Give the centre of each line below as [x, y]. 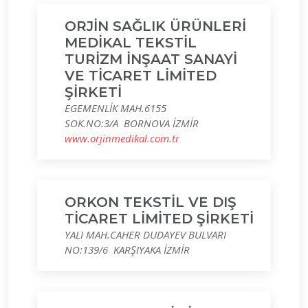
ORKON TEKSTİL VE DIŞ [151, 202]
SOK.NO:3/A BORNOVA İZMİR [132, 123]
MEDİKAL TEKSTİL [131, 43]
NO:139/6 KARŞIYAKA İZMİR [127, 250]
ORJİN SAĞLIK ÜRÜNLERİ [155, 26]
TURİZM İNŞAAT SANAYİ [151, 59]
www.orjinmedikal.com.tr [122, 138]
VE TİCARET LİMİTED [141, 76]
